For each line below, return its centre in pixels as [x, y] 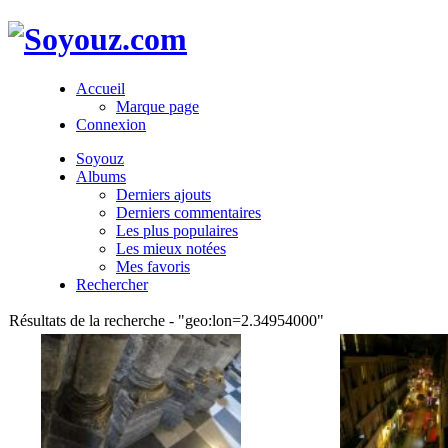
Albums [101, 176]
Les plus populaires [177, 230]
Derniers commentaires [188, 212]
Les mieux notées [171, 248]
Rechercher [112, 284]
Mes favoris [153, 266]
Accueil [100, 88]
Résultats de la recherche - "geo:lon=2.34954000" [166, 320]
